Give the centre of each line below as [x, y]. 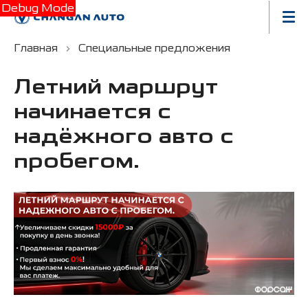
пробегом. [77, 162]
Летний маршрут [116, 88]
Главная [36, 48]
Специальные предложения [154, 48]
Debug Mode [38, 8]
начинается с [92, 112]
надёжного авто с [124, 137]
